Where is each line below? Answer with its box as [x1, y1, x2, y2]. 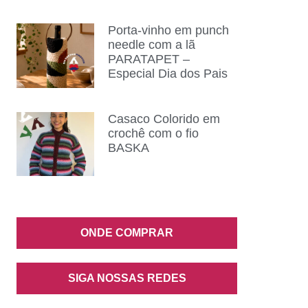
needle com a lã [107, 38, 195, 52]
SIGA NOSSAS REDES [67, 272, 186, 285]
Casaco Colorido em [107, 111, 220, 126]
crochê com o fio [107, 126, 199, 140]
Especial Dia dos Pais [107, 67, 228, 81]
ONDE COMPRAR [80, 227, 174, 239]
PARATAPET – [107, 52, 190, 67]
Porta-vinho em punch [107, 23, 229, 38]
